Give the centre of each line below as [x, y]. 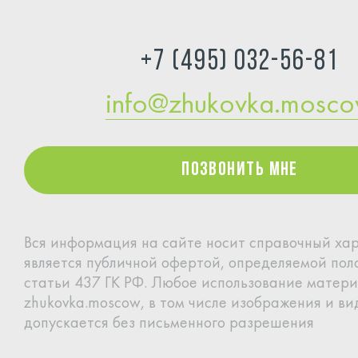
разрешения [270, 324]
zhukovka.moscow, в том [104, 304]
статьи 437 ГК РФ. [86, 284]
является [53, 264]
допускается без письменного [125, 324]
